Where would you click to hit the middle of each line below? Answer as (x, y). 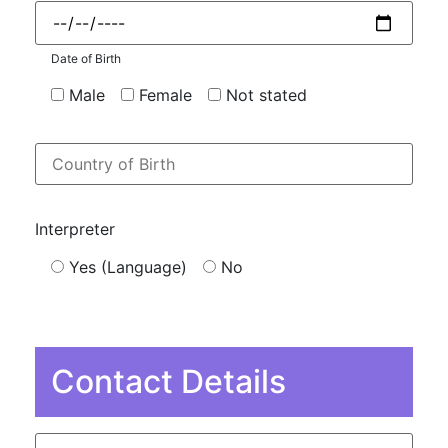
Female (165, 94)
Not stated (266, 94)
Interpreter (75, 228)
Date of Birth (86, 59)
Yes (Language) (128, 266)
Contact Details (168, 381)
